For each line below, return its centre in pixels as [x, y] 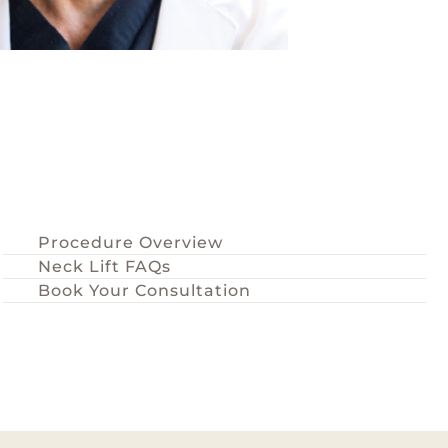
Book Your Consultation [144, 290]
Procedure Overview [130, 242]
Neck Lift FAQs [104, 266]
